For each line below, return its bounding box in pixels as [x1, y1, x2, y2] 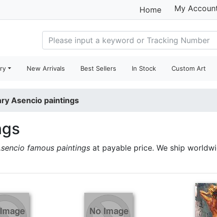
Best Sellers [80, 64, 117, 72]
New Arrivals [27, 64, 65, 72]
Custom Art [171, 64, 206, 72]
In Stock [132, 64, 156, 72]
